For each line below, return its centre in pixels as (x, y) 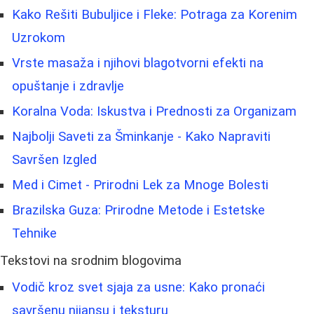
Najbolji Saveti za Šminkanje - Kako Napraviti (141, 136)
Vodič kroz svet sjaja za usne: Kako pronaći (138, 287)
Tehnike (34, 233)
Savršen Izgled (54, 159)
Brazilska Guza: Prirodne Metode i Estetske (138, 210)
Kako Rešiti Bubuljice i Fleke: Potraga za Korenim (155, 14)
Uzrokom (39, 37)
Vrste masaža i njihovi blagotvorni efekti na (138, 63)
